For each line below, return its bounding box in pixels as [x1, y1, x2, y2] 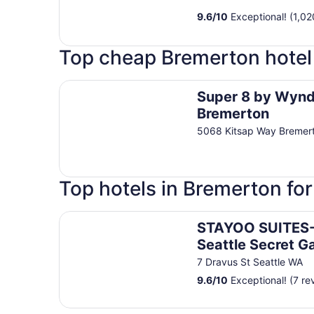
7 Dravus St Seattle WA [197, 255, 303, 268]
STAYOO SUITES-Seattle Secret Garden [58, 210, 267, 224]
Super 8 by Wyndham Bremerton [58, 78, 232, 93]
